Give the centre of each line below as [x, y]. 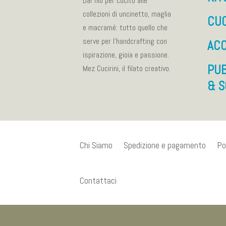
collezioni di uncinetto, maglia [127, 14]
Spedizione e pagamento [164, 145]
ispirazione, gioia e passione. [126, 55]
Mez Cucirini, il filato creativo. [127, 69]
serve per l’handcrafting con [125, 41]
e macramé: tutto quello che [125, 28]
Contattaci [98, 180]
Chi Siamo [96, 145]
